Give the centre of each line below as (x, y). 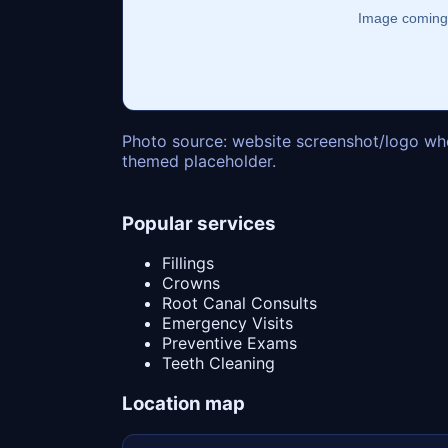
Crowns (191, 283)
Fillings (188, 263)
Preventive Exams (229, 343)
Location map (183, 404)
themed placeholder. (199, 160)
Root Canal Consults (239, 303)
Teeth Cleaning (218, 363)
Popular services (199, 223)
